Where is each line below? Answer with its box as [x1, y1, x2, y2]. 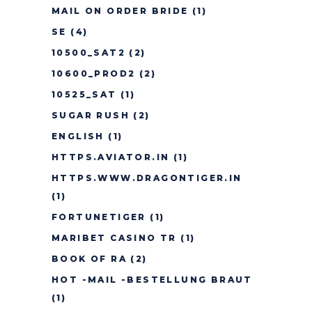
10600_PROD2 [52, 68, 136, 79]
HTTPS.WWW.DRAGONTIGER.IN [52, 173, 242, 183]
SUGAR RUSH [52, 110, 130, 120]
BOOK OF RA [52, 253, 127, 264]
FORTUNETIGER [52, 212, 146, 222]
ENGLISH [52, 131, 104, 141]
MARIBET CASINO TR [52, 233, 177, 243]
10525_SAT [52, 89, 117, 100]
